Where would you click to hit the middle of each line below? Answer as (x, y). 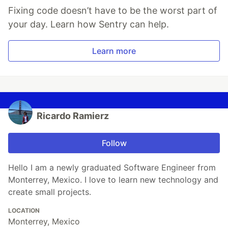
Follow (114, 143)
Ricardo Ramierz (73, 116)
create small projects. (50, 192)
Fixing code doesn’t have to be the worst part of (113, 10)
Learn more (114, 51)
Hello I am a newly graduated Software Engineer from (112, 167)
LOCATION (24, 210)
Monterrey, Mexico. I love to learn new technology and (113, 180)
